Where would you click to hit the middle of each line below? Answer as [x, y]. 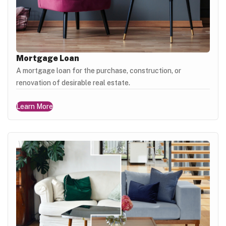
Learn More [35, 106]
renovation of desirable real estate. [73, 82]
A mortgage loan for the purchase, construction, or [99, 70]
